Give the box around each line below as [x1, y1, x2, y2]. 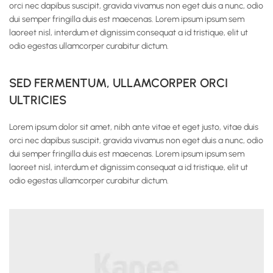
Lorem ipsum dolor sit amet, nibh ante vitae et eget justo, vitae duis [9, 122, 258, 132]
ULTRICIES [9, 93, 66, 107]
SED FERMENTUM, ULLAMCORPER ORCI [9, 76, 228, 90]
